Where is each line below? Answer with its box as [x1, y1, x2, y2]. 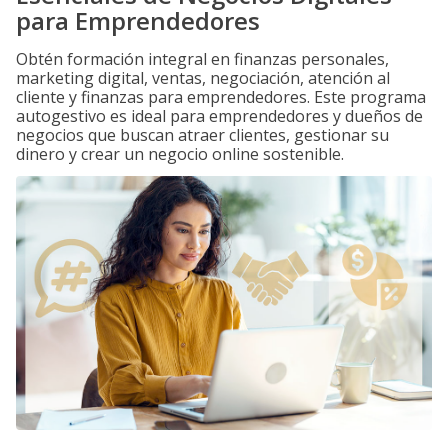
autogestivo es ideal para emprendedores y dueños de [16, 105, 423, 127]
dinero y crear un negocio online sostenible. [16, 143, 344, 165]
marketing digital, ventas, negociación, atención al [16, 67, 390, 89]
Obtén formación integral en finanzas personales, [16, 48, 389, 70]
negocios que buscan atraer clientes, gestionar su [16, 124, 389, 146]
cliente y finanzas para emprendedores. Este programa [16, 86, 426, 108]
